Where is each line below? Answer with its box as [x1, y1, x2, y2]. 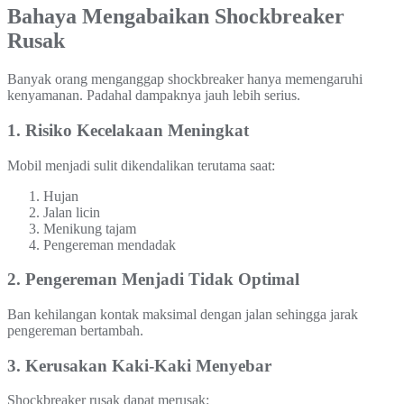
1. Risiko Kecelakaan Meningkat [7, 120, 249, 140]
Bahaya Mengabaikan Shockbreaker [7, 5, 344, 29]
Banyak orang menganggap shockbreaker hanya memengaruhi [7, 71, 363, 87]
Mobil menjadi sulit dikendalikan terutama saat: [7, 157, 275, 173]
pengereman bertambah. [7, 323, 143, 338]
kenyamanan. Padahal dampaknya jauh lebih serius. [7, 87, 300, 104]
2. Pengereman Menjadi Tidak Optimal [7, 270, 299, 289]
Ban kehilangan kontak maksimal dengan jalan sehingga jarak [7, 307, 358, 322]
